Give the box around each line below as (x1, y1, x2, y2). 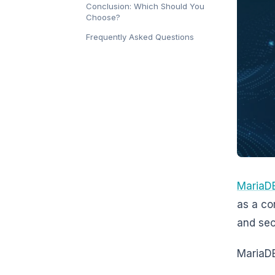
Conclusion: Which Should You (86, 1, 204, 12)
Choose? (86, 12, 120, 23)
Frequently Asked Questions (86, 32, 194, 42)
